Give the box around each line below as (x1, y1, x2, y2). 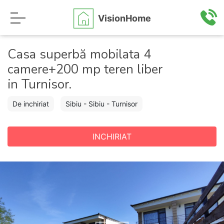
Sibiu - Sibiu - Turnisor (65, 99, 137, 108)
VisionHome (97, 12, 151, 23)
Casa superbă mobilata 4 (7, 45, 151, 63)
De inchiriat (12, 99, 49, 108)
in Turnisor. (7, 75, 71, 93)
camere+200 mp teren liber (7, 60, 162, 78)
